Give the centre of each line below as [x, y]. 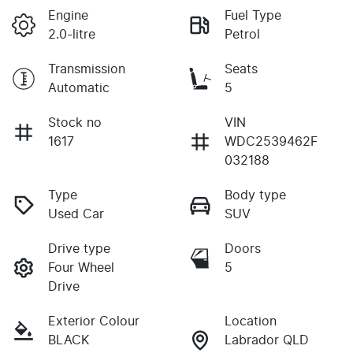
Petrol [242, 35]
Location [251, 322]
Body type [255, 196]
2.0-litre [72, 35]
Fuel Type [253, 16]
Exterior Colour [94, 322]
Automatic [79, 89]
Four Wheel [81, 268]
